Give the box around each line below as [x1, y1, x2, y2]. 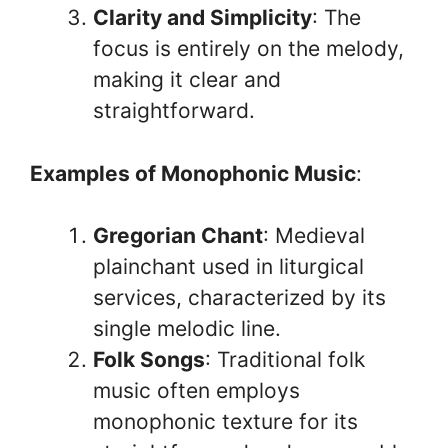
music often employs [93, 378, 300, 403]
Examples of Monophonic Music [30, 160, 356, 186]
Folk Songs [93, 347, 205, 372]
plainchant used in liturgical [93, 254, 364, 279]
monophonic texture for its [93, 409, 358, 434]
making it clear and [93, 67, 281, 92]
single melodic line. [93, 316, 281, 341]
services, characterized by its [93, 285, 386, 310]
